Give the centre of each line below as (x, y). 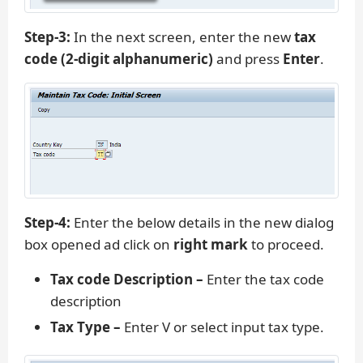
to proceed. (286, 244)
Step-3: (47, 37)
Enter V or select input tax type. (222, 327)
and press (250, 59)
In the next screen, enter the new (182, 37)
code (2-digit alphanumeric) (120, 59)
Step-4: (47, 222)
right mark (211, 244)
